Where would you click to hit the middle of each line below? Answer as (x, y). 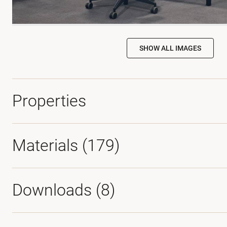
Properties (49, 101)
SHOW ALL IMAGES (170, 48)
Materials (47, 146)
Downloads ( (56, 190)
